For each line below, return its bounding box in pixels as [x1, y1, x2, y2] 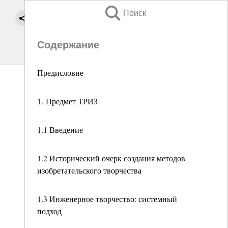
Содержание [37, 39, 99, 50]
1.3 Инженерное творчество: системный [37, 193, 177, 204]
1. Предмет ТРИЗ [37, 96, 98, 106]
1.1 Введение [37, 124, 83, 135]
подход [37, 206, 62, 216]
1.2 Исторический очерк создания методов [37, 153, 185, 163]
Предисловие [37, 67, 83, 78]
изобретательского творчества [37, 165, 141, 176]
